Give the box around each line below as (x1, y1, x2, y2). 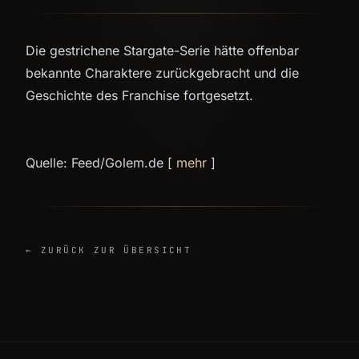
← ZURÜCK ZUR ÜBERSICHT (26, 244, 192, 256)
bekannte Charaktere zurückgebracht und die (26, 65, 299, 81)
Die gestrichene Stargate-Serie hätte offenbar (26, 42, 299, 58)
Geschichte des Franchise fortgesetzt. (26, 87, 253, 103)
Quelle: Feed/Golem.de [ (26, 155, 176, 171)
